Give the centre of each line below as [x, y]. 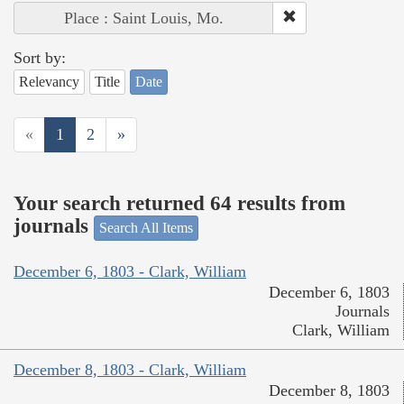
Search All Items [146, 227]
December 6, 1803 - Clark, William [130, 272]
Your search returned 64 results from [179, 204]
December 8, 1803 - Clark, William [130, 370]
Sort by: [40, 57]
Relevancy [49, 81]
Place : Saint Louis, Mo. [144, 18]
